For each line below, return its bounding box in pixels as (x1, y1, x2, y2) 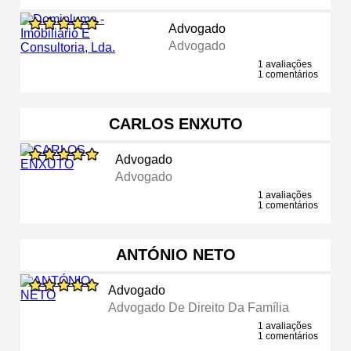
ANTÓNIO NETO (115, 245, 236, 263)
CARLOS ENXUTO (108, 114, 243, 132)
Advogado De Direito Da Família (108, 300, 290, 314)
